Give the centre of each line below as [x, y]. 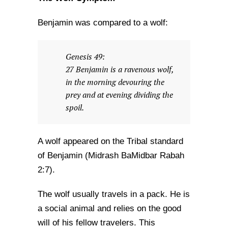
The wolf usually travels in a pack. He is [114, 194]
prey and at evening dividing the [119, 95]
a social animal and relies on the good [109, 208]
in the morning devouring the [115, 82]
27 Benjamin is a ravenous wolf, [119, 69]
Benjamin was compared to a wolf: [103, 23]
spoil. [75, 108]
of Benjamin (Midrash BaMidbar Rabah [111, 155]
